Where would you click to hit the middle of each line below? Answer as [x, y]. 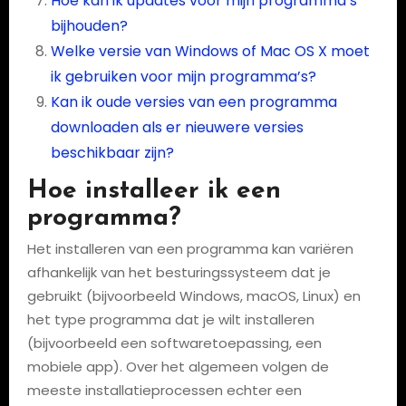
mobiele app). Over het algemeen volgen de [178, 367]
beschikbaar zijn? [112, 152]
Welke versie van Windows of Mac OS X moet [210, 51]
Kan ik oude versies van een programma [193, 101]
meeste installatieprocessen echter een [164, 390]
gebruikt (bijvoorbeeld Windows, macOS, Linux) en [193, 296]
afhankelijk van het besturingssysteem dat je [179, 272]
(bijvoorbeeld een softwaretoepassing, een [174, 343]
